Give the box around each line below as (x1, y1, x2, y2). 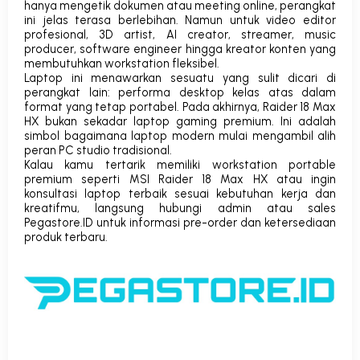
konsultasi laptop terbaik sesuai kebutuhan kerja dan (24, 186, 336, 201)
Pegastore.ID (24, 215, 93, 230)
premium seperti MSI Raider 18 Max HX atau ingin (24, 171, 336, 186)
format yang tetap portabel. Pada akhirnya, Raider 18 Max (24, 99, 336, 114)
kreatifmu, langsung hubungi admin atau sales (24, 200, 336, 215)
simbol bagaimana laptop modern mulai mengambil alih (24, 128, 336, 143)
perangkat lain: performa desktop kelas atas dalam (24, 84, 336, 100)
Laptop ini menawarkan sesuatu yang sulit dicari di (24, 70, 336, 85)
